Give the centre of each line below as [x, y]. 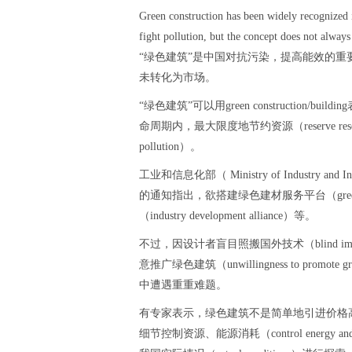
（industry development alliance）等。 [227, 216]
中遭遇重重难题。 [183, 285]
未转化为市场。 [178, 77]
